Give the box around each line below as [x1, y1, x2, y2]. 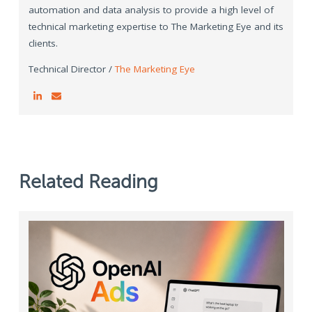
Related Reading [19, 171, 158, 194]
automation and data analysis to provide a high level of [28, 3, 274, 16]
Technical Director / [28, 63, 115, 76]
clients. [28, 36, 58, 49]
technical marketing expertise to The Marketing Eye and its [28, 19, 283, 33]
